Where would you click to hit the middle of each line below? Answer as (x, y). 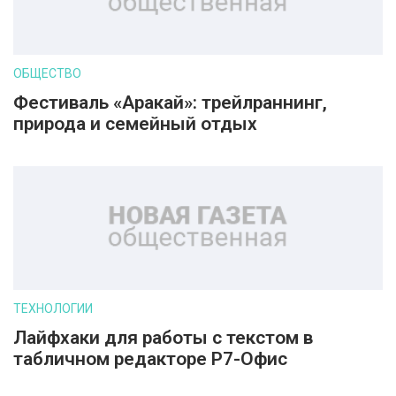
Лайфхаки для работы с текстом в (163, 338)
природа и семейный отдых (135, 124)
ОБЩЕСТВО (47, 73)
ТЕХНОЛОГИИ (53, 308)
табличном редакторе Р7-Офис (150, 359)
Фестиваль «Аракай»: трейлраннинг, (170, 103)
